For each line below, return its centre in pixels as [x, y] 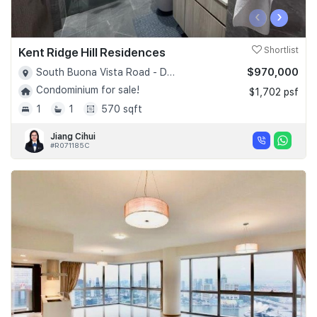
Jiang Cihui [73, 136]
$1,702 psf [274, 92]
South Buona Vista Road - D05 [102, 72]
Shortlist [280, 50]
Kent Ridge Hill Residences [92, 52]
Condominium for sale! [88, 90]
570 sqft [122, 109]
